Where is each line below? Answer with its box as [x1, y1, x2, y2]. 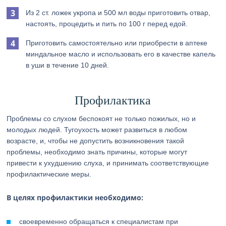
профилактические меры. [7, 170, 92, 178]
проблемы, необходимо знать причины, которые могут [7, 148, 188, 156]
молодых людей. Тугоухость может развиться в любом [7, 126, 188, 134]
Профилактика [75, 94, 151, 107]
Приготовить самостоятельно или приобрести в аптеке [26, 39, 208, 47]
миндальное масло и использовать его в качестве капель [26, 50, 216, 58]
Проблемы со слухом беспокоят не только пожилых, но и [7, 115, 196, 123]
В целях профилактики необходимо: [7, 193, 144, 202]
